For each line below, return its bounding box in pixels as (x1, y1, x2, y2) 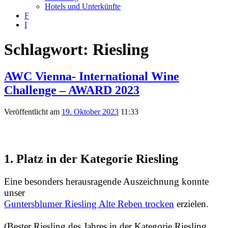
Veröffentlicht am (4, 107, 62, 117)
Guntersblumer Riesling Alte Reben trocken (4, 198, 174, 210)
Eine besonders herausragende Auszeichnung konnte (4, 176, 209, 187)
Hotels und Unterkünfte (45, 2, 121, 11)
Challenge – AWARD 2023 (4, 83, 139, 97)
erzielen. (174, 198, 209, 210)
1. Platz (4, 152, 46, 166)
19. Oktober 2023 (62, 107, 119, 117)
